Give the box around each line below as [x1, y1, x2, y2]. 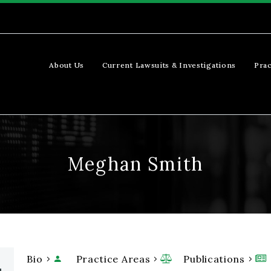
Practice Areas [76, 253, 151, 265]
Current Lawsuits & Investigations [102, 60, 237, 70]
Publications [183, 253, 245, 265]
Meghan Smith [67, 152, 204, 175]
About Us [49, 60, 84, 70]
